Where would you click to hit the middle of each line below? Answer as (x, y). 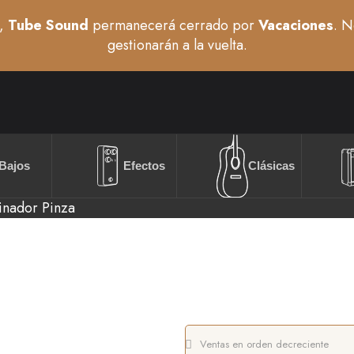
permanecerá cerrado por (173, 25)
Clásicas (272, 166)
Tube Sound (48, 25)
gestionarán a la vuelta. (177, 45)
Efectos (145, 166)
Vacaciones (296, 25)
